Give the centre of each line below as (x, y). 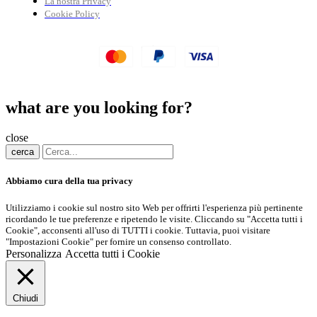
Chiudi (25, 298)
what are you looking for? (99, 108)
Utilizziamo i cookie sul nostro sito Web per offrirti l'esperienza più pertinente (154, 207)
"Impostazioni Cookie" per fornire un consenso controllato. (119, 241)
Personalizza (34, 253)
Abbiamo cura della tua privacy (69, 180)
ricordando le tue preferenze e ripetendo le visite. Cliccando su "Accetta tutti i (154, 219)
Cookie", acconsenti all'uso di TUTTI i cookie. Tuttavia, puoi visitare (138, 230)
